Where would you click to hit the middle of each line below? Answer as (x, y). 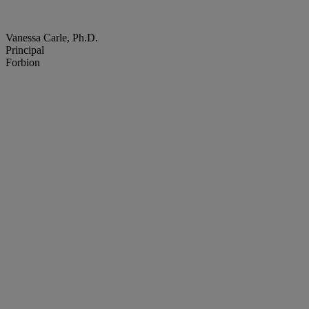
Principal (25, 50)
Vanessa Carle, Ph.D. (52, 38)
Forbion (23, 63)
